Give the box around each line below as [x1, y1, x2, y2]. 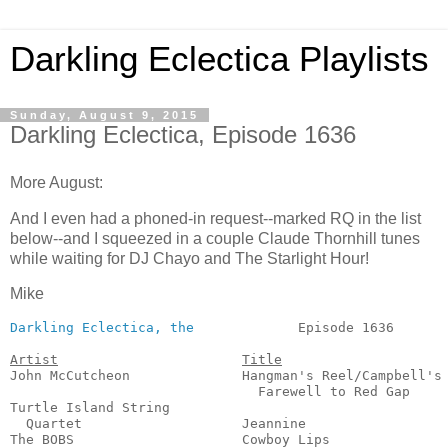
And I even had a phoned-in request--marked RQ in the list [10, 209, 421, 227]
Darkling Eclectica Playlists [10, 40, 429, 78]
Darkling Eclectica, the [10, 320, 194, 336]
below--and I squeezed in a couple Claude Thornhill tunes [10, 229, 420, 247]
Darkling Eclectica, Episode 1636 [10, 121, 356, 148]
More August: [10, 173, 103, 191]
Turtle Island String [10, 400, 170, 416]
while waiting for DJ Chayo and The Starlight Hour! [10, 249, 369, 267]
